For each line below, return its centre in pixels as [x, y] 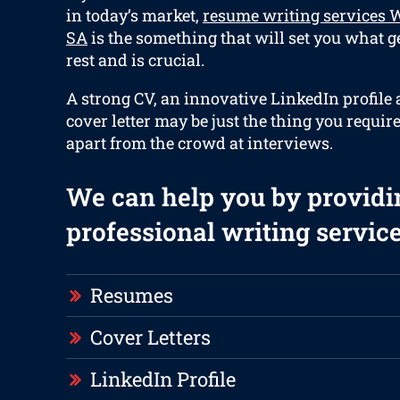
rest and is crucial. [135, 60]
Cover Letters [150, 337]
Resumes [131, 296]
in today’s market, [134, 16]
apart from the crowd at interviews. [199, 143]
